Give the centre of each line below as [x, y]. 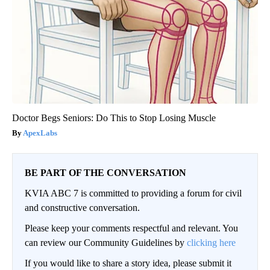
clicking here [211, 243]
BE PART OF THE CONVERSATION [105, 173]
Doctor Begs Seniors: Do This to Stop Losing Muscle [114, 118]
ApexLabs [40, 133]
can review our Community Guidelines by [106, 243]
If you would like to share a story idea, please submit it [128, 263]
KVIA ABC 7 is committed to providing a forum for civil [133, 193]
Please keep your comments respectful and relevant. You [131, 228]
